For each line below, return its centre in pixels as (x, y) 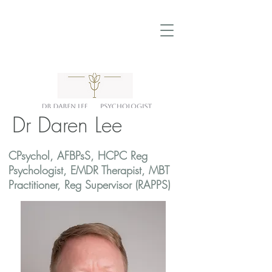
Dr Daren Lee (67, 124)
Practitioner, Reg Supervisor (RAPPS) (89, 185)
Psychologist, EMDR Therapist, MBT (89, 170)
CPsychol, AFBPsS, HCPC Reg (78, 155)
